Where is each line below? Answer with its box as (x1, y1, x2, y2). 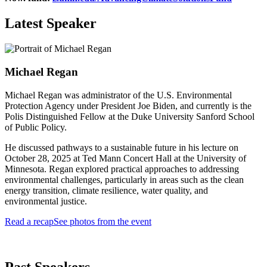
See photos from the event (54, 216, 151, 226)
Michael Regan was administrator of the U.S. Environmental (5, 89, 232, 100)
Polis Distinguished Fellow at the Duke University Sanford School (5, 111, 254, 122)
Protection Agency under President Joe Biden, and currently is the (5, 100, 252, 111)
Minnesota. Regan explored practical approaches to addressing (5, 163, 239, 174)
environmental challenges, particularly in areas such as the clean (5, 174, 244, 185)
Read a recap (5, 216, 54, 226)
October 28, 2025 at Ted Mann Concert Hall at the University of (5, 153, 246, 163)
